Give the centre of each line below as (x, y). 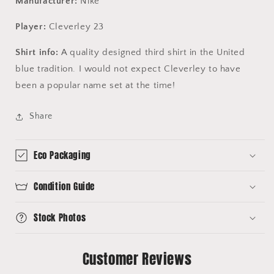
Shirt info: (37, 53)
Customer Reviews (137, 259)
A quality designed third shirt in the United (152, 53)
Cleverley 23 (75, 27)
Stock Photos (60, 218)
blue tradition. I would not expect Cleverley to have (128, 69)
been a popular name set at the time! (97, 86)
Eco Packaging (62, 155)
